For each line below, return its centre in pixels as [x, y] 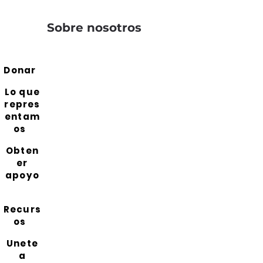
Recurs [22, 209]
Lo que [22, 92]
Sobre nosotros [94, 28]
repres [22, 104]
